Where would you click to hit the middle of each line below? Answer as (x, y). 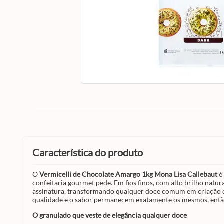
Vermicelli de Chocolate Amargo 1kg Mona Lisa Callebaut (128, 174)
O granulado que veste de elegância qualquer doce (110, 215)
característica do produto (91, 152)
